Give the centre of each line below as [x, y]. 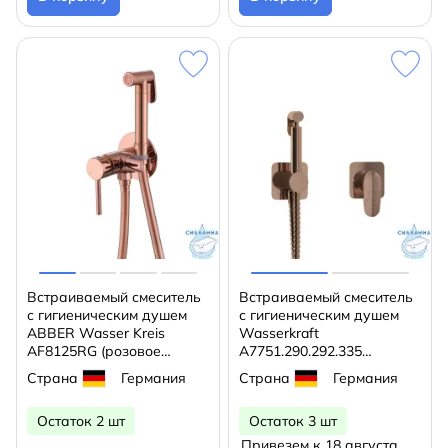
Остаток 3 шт [293, 421]
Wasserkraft [279, 333]
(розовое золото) [295, 369]
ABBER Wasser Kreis [96, 333]
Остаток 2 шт [81, 421]
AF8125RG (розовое [94, 351]
